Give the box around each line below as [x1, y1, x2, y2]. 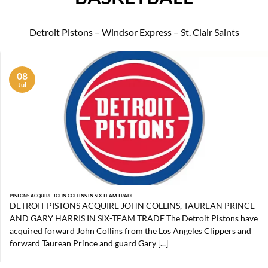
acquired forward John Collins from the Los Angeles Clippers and [10, 226, 252, 236]
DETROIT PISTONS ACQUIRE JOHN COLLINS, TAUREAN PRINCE [10, 200, 255, 211]
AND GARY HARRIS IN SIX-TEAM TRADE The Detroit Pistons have [10, 213, 258, 223]
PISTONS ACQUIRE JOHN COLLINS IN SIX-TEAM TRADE [10, 192, 135, 199]
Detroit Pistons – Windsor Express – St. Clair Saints [29, 26, 239, 38]
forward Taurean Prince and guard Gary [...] [10, 238, 169, 248]
